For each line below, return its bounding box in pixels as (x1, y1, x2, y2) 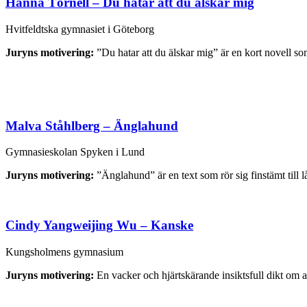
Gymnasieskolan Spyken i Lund (5, 146, 145, 158)
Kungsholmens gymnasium (5, 245, 123, 258)
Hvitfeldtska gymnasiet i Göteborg (5, 23, 154, 35)
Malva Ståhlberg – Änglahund (5, 118, 178, 133)
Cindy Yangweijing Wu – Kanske (5, 218, 193, 233)
